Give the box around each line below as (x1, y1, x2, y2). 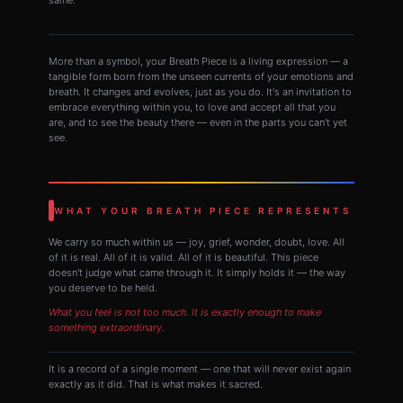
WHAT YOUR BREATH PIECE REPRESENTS (54, 204, 352, 216)
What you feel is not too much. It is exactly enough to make (49, 305, 321, 318)
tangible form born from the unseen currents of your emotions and (49, 69, 354, 83)
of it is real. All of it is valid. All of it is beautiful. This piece (49, 250, 318, 264)
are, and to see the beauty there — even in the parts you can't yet (49, 115, 347, 129)
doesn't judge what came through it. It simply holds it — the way (49, 265, 345, 279)
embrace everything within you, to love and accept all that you (49, 100, 336, 113)
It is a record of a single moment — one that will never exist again (49, 363, 351, 376)
